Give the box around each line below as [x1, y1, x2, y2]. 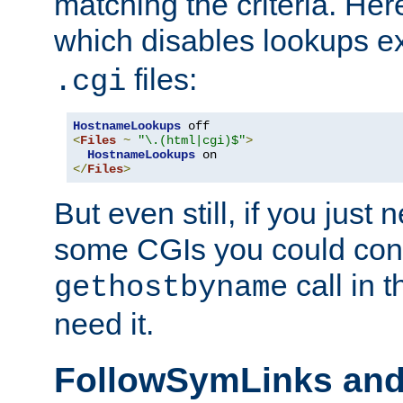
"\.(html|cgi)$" [138, 133, 246, 148]
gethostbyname [54, 271, 288, 306]
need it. [54, 307, 154, 342]
